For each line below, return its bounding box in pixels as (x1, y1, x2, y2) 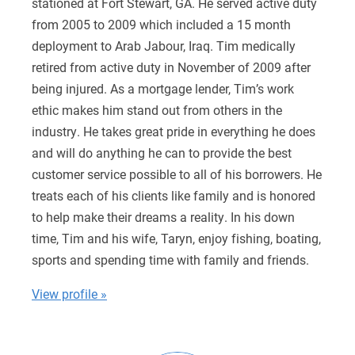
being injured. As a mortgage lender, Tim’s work (32, 79, 294, 97)
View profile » (32, 284, 107, 302)
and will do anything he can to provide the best (32, 143, 292, 161)
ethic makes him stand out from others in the (32, 101, 282, 118)
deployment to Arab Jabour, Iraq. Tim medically (32, 36, 296, 54)
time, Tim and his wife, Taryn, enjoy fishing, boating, (32, 229, 321, 246)
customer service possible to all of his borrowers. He (32, 165, 322, 182)
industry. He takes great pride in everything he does (32, 122, 315, 139)
